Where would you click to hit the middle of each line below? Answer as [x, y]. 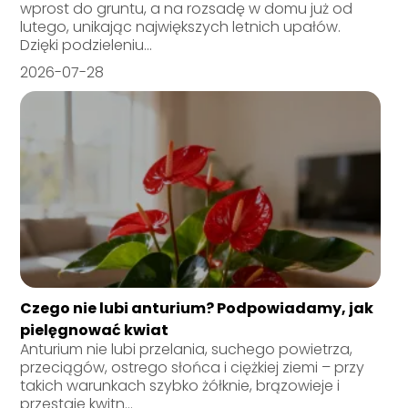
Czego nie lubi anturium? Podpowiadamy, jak [197, 309]
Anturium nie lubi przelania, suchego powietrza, [187, 350]
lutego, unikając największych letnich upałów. [181, 27]
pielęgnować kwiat [95, 331]
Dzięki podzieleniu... [87, 46]
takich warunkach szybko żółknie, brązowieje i [180, 386]
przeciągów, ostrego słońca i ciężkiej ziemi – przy [193, 368]
